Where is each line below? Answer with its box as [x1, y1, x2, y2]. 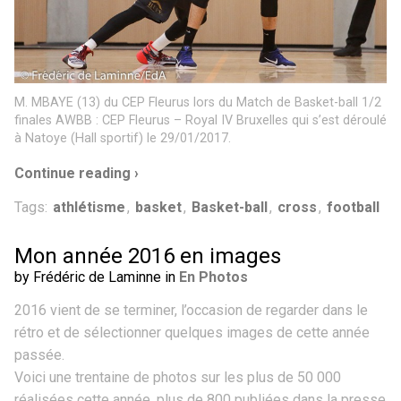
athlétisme [53, 198, 125, 216]
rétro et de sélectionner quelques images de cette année [14, 323, 370, 341]
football [327, 198, 380, 216]
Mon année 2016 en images [14, 243, 281, 269]
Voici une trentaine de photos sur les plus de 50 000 [14, 368, 341, 386]
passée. [14, 346, 64, 363]
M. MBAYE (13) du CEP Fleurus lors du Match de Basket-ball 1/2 [14, 94, 381, 110]
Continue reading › [14, 164, 139, 182]
